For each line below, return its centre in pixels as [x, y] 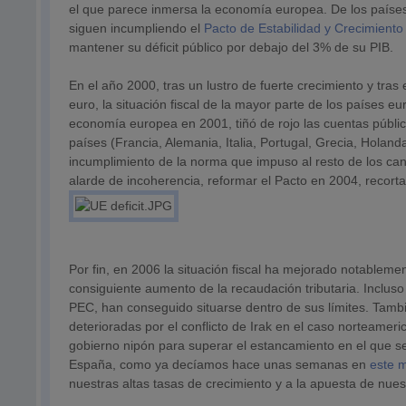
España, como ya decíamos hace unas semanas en [220, 364]
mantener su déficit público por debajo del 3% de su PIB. [232, 47]
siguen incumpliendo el [137, 28]
